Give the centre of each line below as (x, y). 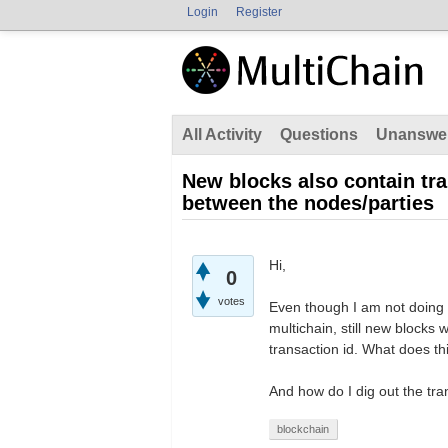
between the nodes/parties (308, 203)
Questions (319, 134)
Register (259, 12)
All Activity (222, 134)
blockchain (303, 429)
